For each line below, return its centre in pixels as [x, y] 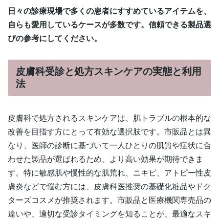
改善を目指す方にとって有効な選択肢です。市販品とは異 [109, 132]
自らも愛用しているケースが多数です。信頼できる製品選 [109, 24]
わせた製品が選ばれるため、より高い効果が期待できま [106, 159]
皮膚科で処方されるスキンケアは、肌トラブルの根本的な [109, 118]
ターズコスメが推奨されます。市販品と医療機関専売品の [109, 200]
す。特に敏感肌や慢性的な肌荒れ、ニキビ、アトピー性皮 [109, 173]
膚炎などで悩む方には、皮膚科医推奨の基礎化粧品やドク [109, 187]
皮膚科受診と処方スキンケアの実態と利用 [109, 71]
